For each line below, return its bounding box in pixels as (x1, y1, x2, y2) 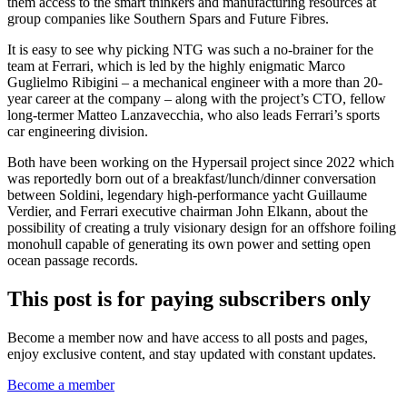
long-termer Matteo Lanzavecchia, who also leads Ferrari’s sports (7, 107, 380, 124)
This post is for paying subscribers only (7, 287, 371, 312)
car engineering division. (7, 124, 148, 140)
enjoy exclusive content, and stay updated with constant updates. (7, 346, 376, 362)
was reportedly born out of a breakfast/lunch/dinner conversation (7, 171, 376, 187)
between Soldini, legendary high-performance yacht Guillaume (7, 187, 367, 203)
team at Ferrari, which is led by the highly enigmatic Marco (7, 58, 345, 74)
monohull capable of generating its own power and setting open (7, 236, 371, 253)
